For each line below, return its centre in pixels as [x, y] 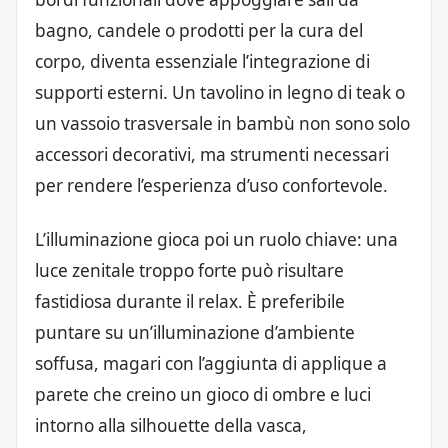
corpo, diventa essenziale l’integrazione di [202, 61]
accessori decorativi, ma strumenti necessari [212, 154]
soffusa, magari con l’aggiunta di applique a [211, 363]
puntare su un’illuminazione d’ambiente [195, 332]
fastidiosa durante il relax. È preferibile [190, 301]
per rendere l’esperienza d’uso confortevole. [211, 185]
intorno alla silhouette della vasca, [171, 425]
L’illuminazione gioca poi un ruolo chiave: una [216, 239]
